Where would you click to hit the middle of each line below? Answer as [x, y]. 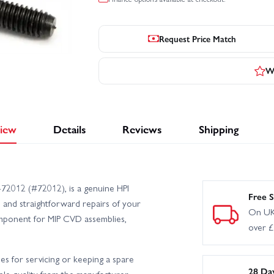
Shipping [218, 128]
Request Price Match [198, 38]
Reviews [142, 128]
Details [69, 128]
